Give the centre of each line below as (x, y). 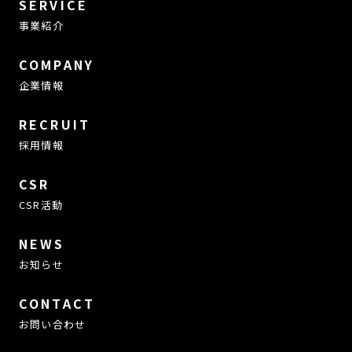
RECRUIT (55, 125)
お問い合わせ (52, 324)
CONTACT (57, 304)
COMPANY (57, 65)
